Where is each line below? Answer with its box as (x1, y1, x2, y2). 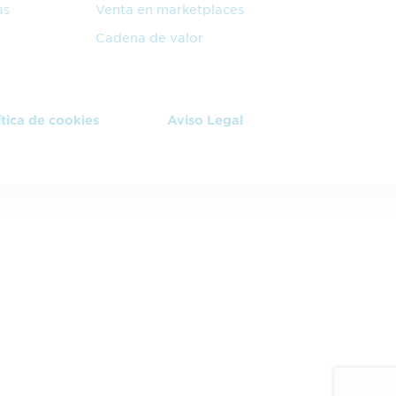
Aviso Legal (167, 113, 244, 128)
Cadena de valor (95, 31, 204, 45)
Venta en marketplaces (95, 3, 245, 17)
